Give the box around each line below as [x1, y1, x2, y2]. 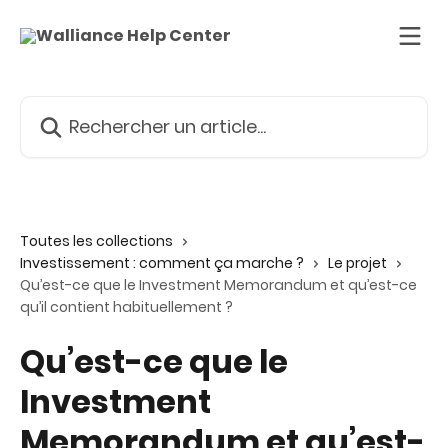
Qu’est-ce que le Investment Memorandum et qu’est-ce [20, 275, 417, 295]
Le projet [328, 253, 387, 273]
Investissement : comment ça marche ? [20, 253, 304, 273]
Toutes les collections [20, 231, 173, 251]
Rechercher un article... [19, 96, 196, 119]
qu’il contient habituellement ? [20, 297, 233, 317]
